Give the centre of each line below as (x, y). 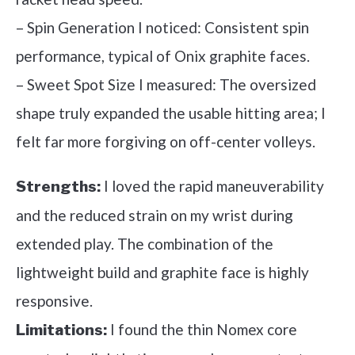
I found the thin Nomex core (202, 329)
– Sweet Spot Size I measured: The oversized (166, 84)
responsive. (54, 300)
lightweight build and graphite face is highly (162, 272)
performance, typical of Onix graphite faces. (163, 55)
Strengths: (58, 186)
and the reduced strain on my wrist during (155, 215)
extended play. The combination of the (145, 243)
